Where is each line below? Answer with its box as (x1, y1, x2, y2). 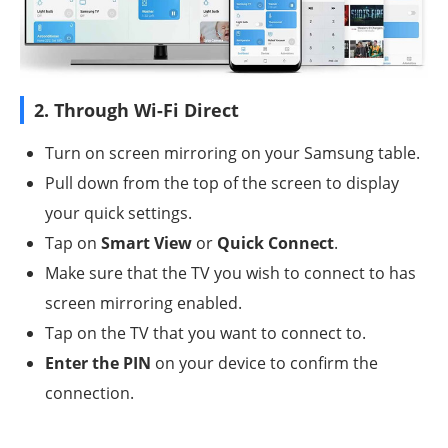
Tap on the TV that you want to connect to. (45, 322, 366, 345)
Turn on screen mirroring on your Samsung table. (45, 142, 420, 165)
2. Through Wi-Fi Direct (34, 98, 239, 123)
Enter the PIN (45, 352, 151, 375)
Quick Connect (217, 232, 334, 255)
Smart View (101, 232, 192, 255)
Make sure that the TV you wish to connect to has (45, 262, 416, 285)
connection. (45, 382, 134, 405)
